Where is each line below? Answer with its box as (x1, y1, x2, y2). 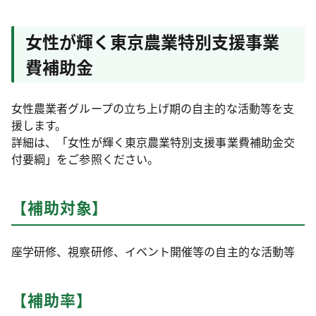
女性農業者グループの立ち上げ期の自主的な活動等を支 (11, 99, 294, 117)
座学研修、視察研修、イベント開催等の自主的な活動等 (11, 243, 295, 260)
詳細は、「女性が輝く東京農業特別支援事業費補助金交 (11, 133, 295, 151)
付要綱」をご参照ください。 (11, 150, 159, 168)
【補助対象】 (11, 195, 109, 219)
